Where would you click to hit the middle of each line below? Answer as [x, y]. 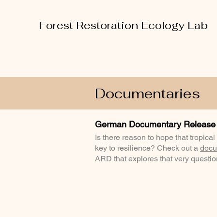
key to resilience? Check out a [147, 148]
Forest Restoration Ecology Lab [123, 25]
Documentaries [147, 93]
